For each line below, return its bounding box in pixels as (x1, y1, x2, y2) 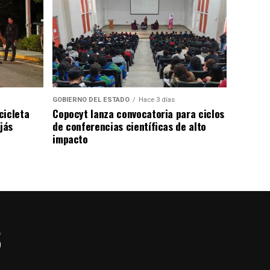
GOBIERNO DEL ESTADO (52, 96, 130, 104)
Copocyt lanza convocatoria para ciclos (52, 105, 224, 122)
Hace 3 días (139, 96, 175, 104)
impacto (52, 131, 88, 147)
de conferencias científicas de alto (52, 118, 206, 134)
